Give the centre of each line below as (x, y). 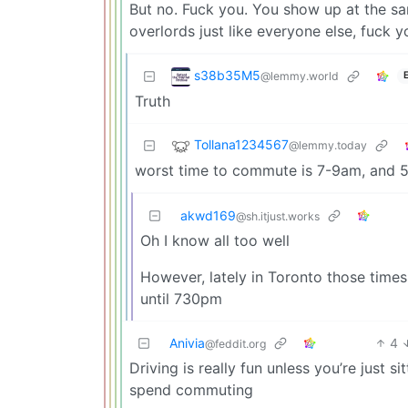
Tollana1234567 (241, 144)
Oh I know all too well (215, 240)
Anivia (187, 342)
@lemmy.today (328, 145)
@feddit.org (235, 343)
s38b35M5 (227, 75)
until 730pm (181, 298)
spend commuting (191, 389)
